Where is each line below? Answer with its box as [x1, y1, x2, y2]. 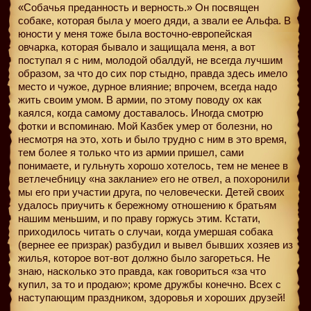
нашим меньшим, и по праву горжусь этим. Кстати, [18, 212, 260, 224]
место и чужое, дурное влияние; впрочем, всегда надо [18, 80, 277, 92]
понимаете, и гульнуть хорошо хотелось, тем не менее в [18, 159, 288, 171]
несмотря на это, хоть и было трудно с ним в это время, [18, 133, 287, 145]
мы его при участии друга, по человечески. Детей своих [18, 185, 285, 198]
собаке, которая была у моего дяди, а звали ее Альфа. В [18, 14, 291, 26]
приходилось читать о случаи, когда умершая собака [18, 225, 273, 237]
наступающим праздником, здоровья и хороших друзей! [18, 291, 285, 303]
